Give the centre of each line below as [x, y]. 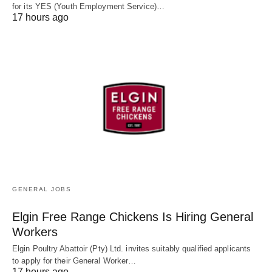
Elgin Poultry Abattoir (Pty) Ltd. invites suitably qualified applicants [132, 248]
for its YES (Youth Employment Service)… [88, 7]
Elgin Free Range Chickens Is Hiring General [133, 216]
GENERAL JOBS [42, 189]
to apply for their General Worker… [74, 260]
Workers [35, 232]
